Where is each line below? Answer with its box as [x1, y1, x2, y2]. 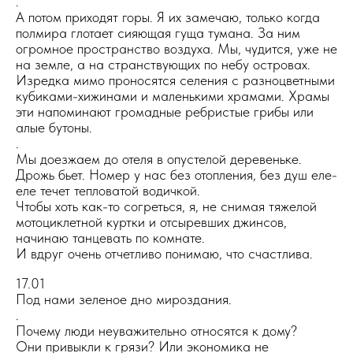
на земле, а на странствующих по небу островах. [16, 56, 310, 72]
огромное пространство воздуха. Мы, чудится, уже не [16, 40, 337, 57]
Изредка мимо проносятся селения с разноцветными [16, 72, 335, 88]
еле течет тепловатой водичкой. [16, 182, 200, 199]
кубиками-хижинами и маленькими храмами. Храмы [16, 87, 329, 104]
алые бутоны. [16, 119, 92, 136]
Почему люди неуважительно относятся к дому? [16, 322, 297, 339]
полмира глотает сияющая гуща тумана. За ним [16, 24, 300, 41]
